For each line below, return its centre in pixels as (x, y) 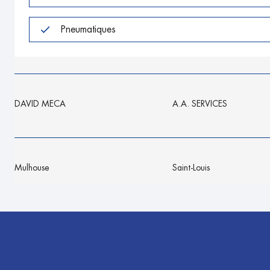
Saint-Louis (191, 168)
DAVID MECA (40, 104)
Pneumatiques (88, 29)
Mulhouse (32, 168)
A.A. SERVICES (200, 104)
